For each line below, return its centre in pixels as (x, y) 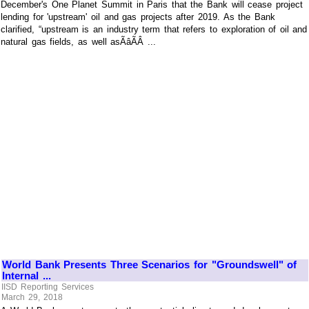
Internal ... (27, 276)
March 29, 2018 (32, 298)
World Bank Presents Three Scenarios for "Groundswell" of (150, 265)
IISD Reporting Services (48, 287)
